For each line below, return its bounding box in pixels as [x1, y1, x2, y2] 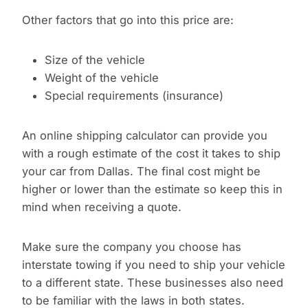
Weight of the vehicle [44, 71, 159, 85]
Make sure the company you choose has [22, 240, 241, 254]
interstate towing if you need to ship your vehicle [22, 258, 285, 272]
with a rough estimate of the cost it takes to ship [22, 146, 280, 161]
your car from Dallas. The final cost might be [22, 164, 261, 179]
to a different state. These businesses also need [22, 276, 283, 290]
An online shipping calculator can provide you [22, 129, 267, 143]
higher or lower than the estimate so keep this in [22, 182, 283, 197]
